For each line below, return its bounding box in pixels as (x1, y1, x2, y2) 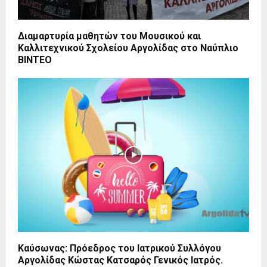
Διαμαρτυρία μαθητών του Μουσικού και (18, 30, 201, 42)
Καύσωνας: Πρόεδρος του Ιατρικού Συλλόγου (18, 243, 221, 254)
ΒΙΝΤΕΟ (18, 54, 52, 66)
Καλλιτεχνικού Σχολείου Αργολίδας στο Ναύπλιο (18, 42, 238, 54)
